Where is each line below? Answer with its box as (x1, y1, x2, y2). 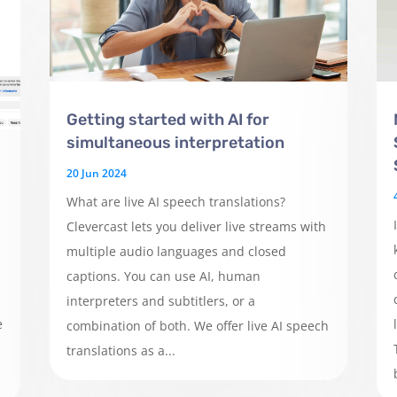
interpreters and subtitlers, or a (66, 292, 255, 309)
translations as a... (66, 341, 175, 359)
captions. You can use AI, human (66, 267, 261, 284)
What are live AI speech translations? (66, 192, 285, 210)
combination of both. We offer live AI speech (66, 316, 329, 334)
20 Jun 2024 (66, 165, 127, 181)
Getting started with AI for (66, 109, 269, 129)
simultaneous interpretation (66, 132, 284, 152)
